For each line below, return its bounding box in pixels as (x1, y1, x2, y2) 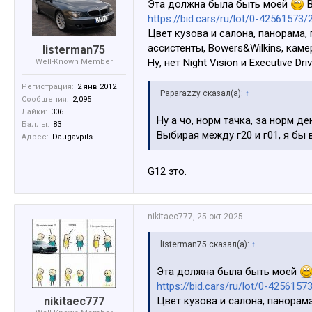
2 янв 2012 (77, 82, 116, 92)
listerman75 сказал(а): (160, 240, 251, 250)
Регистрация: (22, 82, 74, 92)
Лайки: (22, 107, 47, 117)
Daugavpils (52, 132, 93, 142)
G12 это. (148, 165, 187, 178)
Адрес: (22, 132, 49, 142)
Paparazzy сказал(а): (160, 88, 245, 99)
